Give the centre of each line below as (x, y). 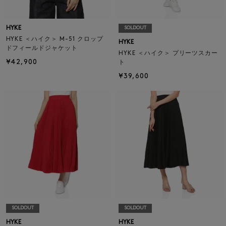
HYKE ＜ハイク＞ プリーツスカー (168, 54)
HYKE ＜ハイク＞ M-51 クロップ (54, 40)
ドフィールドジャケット (42, 49)
